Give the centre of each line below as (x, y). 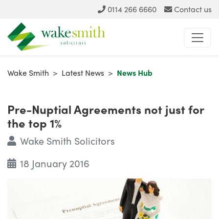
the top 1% (34, 123)
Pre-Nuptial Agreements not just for (106, 109)
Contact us (193, 9)
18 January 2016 (55, 163)
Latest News (83, 73)
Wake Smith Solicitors (67, 141)
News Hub (135, 73)
